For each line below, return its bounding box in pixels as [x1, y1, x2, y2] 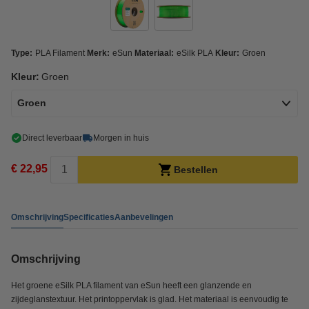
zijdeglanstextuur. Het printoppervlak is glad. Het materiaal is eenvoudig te [11, 295, 288, 304]
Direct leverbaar [22, 133, 82, 143]
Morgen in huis [93, 133, 149, 143]
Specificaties [63, 212, 114, 222]
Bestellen [173, 164, 218, 175]
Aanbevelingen [114, 212, 173, 222]
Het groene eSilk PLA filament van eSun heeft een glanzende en [11, 281, 252, 290]
